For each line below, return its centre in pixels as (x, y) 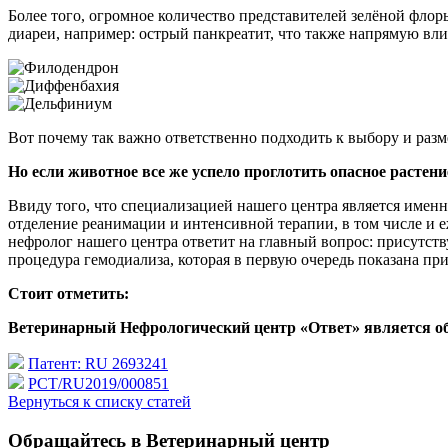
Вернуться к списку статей (99, 402)
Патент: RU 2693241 (98, 364)
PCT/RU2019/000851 (98, 384)
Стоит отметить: (68, 294)
